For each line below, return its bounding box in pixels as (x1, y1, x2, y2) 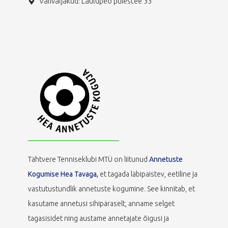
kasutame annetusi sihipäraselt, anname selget (27, 199, 175, 208)
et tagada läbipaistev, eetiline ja (99, 169, 197, 178)
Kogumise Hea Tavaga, (27, 169, 100, 178)
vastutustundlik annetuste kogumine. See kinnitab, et (27, 184, 195, 193)
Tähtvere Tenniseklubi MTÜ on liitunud (27, 155, 149, 163)
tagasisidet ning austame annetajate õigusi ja (27, 214, 169, 222)
